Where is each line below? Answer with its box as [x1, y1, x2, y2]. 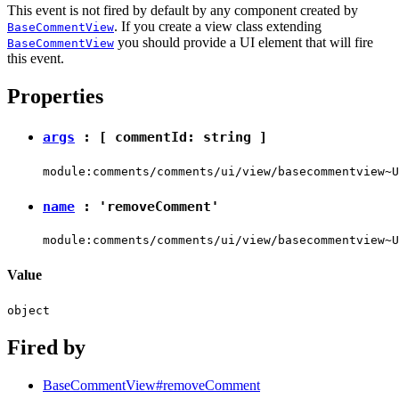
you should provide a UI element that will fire [114, 35, 373, 51]
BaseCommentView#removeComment [43, 377, 260, 393]
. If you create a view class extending [114, 19, 322, 35]
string [203, 129, 251, 146]
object [7, 303, 50, 317]
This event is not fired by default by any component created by [7, 3, 358, 19]
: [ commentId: [75, 129, 203, 146]
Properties [7, 85, 103, 109]
